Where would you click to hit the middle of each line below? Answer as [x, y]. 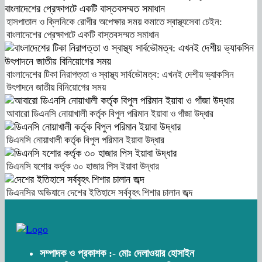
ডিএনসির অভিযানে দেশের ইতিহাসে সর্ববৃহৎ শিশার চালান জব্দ [99, 193]
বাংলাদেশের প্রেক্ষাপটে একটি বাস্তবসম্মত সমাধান [83, 35]
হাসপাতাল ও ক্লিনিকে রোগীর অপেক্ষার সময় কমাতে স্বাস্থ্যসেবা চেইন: [114, 22]
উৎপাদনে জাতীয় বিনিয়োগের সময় [56, 88]
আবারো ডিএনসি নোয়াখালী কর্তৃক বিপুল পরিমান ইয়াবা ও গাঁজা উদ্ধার [110, 114]
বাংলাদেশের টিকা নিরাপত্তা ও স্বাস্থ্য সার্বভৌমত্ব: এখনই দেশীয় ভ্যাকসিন [120, 75]
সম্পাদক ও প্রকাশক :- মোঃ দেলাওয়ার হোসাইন [117, 254]
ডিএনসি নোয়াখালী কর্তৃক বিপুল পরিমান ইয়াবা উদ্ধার [85, 140]
